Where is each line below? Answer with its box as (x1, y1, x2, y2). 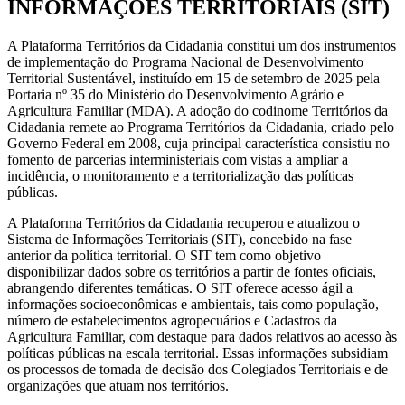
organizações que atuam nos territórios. (7, 377, 229, 393)
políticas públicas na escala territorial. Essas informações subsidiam (7, 344, 388, 361)
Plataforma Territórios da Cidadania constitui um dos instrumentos (21, 37, 396, 53)
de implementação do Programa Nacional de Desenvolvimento (7, 53, 363, 70)
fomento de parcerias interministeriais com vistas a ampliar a (7, 151, 348, 167)
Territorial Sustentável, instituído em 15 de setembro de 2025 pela (7, 70, 380, 86)
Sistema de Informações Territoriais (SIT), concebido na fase (7, 231, 352, 247)
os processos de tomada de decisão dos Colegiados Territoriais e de (7, 361, 388, 377)
